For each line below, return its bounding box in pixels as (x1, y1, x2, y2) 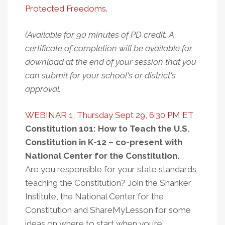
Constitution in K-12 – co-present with (25, 137, 182, 147)
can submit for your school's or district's (25, 70, 176, 80)
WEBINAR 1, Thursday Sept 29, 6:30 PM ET (25, 110, 194, 120)
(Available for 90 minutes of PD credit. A (25, 30, 174, 40)
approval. (25, 84, 61, 94)
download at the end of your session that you (25, 57, 196, 67)
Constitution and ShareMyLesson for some (25, 205, 191, 215)
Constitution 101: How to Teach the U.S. (25, 124, 189, 134)
